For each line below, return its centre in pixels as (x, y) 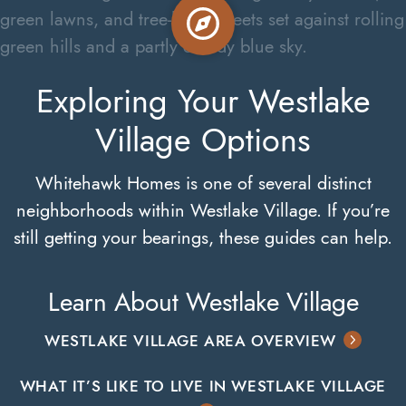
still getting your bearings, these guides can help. (203, 237)
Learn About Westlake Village (203, 302)
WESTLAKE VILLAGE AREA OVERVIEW (190, 341)
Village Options (203, 140)
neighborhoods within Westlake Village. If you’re (203, 210)
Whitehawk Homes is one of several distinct (203, 183)
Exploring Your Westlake (203, 101)
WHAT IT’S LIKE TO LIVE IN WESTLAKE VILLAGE (203, 386)
